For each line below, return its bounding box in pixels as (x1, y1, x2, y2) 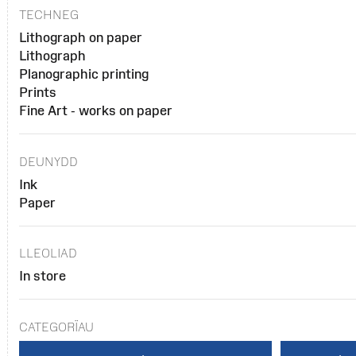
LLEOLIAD (19, 246, 78, 261)
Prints (19, 85, 57, 100)
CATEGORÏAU (19, 319, 95, 334)
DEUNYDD (19, 154, 79, 168)
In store (19, 269, 67, 284)
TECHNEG (19, 8, 79, 22)
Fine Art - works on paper (19, 103, 173, 118)
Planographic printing (19, 67, 149, 82)
